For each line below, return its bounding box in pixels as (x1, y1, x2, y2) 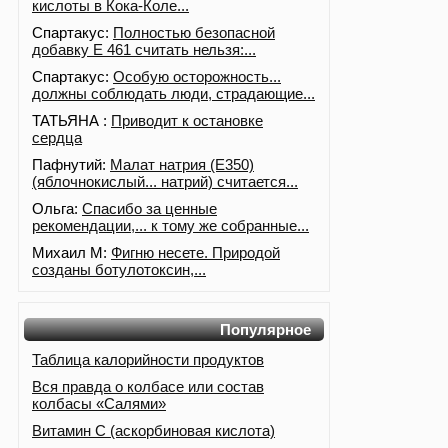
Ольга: (32, 200, 82, 218)
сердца (32, 129, 82, 147)
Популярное (220, 321, 311, 339)
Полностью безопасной (113, 24, 275, 42)
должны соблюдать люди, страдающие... (32, 85, 315, 103)
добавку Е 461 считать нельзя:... (32, 41, 256, 59)
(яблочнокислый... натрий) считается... (32, 173, 298, 191)
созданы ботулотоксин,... (32, 261, 206, 279)
